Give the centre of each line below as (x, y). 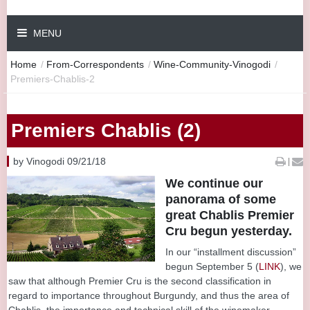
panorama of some (221, 199)
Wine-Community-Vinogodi (212, 64)
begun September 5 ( (212, 266)
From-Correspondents (95, 64)
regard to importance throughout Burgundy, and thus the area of (149, 295)
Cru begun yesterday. (229, 231)
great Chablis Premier (230, 215)
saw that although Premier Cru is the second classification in (140, 281)
